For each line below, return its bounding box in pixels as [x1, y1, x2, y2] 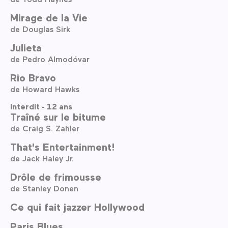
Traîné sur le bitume [10, 110, 106, 123]
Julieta [10, 41, 42, 54]
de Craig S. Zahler [10, 123, 79, 133]
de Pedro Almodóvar [10, 54, 90, 64]
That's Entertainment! [10, 140, 115, 153]
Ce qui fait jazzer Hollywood [10, 201, 145, 213]
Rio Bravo [10, 71, 56, 84]
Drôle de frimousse [10, 170, 101, 183]
